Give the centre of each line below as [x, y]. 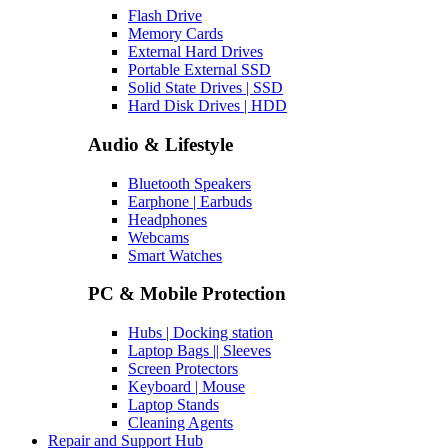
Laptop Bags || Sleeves [199, 350]
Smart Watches [175, 255]
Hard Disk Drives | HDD [207, 106]
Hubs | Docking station [200, 332]
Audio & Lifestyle [160, 144]
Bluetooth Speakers [189, 183]
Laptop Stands [173, 404]
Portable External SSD [199, 70]
